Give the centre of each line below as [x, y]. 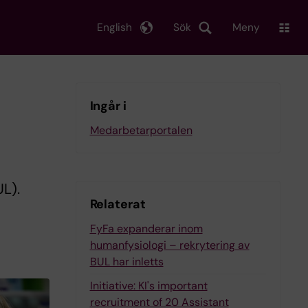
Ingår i [108, 106]
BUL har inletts [126, 262]
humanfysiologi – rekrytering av [169, 245]
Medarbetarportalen [141, 130]
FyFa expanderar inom [146, 229]
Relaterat [118, 204]
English [114, 27]
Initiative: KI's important [148, 286]
